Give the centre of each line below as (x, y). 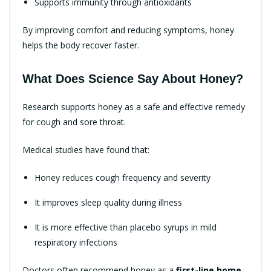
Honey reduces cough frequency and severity (122, 177)
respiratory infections (76, 242)
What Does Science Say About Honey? (133, 78)
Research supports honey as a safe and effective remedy (134, 106)
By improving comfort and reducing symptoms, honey (128, 30)
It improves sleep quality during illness (108, 202)
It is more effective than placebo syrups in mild (126, 227)
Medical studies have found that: (86, 149)
